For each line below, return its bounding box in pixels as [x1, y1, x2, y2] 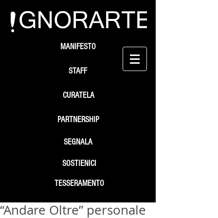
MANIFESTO [60, 42, 96, 51]
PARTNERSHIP [57, 115, 99, 124]
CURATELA [62, 91, 94, 100]
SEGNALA [64, 137, 92, 146]
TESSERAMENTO [54, 179, 104, 188]
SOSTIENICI [62, 159, 96, 168]
